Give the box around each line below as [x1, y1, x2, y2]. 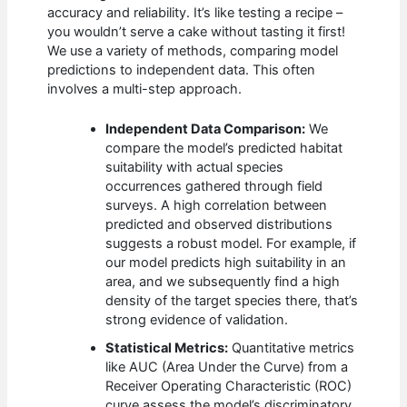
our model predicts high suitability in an [105, 254, 347, 272]
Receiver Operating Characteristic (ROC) [105, 378, 352, 395]
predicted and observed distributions [105, 216, 333, 233]
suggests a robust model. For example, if [105, 235, 357, 253]
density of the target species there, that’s [105, 293, 359, 310]
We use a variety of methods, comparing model [47, 42, 339, 59]
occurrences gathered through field [105, 178, 323, 195]
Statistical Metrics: [105, 340, 229, 357]
